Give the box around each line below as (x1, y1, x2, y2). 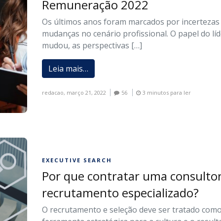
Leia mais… (48, 63, 89, 74)
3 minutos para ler (143, 88, 191, 96)
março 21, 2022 (67, 88, 107, 96)
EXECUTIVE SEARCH (42, 156, 112, 164)
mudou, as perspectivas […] (42, 39, 143, 51)
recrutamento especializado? (42, 184, 199, 201)
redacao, (42, 88, 67, 96)
